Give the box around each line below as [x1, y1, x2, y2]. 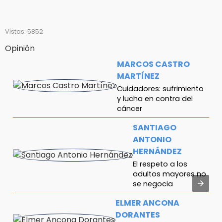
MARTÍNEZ [117, 70, 160, 82]
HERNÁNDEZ [133, 145, 182, 157]
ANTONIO [133, 133, 171, 145]
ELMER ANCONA [115, 197, 179, 209]
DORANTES [115, 209, 160, 221]
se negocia [133, 179, 173, 189]
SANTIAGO [133, 121, 176, 133]
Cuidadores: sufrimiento [117, 83, 204, 94]
